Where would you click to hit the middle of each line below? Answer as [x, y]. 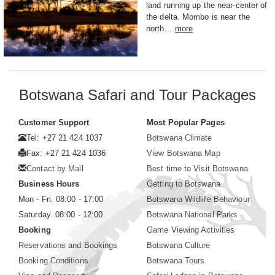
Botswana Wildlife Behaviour [198, 199]
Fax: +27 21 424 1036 [66, 153]
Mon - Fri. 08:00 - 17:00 [61, 199]
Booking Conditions [53, 260]
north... [159, 28]
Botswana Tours [176, 260]
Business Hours [49, 184]
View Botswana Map [184, 153]
